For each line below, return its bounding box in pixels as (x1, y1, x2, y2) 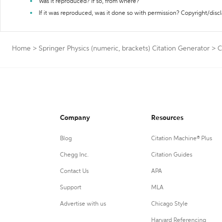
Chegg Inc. (60, 152, 89, 158)
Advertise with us (60, 201, 106, 207)
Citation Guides (151, 152, 192, 158)
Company (60, 114, 90, 121)
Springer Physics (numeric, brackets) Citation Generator (39, 45, 210, 52)
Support (60, 185, 81, 191)
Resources (151, 114, 183, 121)
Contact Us (60, 168, 89, 174)
